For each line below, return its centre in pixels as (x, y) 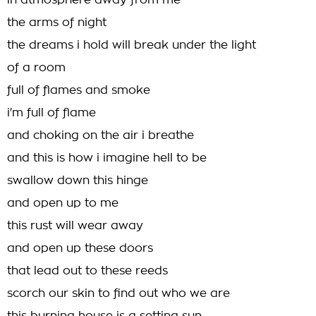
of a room (36, 68)
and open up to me (63, 203)
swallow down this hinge (78, 181)
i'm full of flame (51, 113)
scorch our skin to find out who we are (119, 293)
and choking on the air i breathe (101, 135)
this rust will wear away (75, 226)
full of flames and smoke (79, 90)
